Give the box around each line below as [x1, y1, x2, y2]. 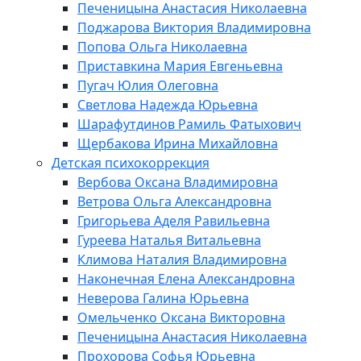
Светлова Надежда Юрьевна [77, 95, 258, 114]
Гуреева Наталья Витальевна [77, 230, 261, 249]
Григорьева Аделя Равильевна [77, 211, 270, 230]
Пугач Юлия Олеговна [77, 76, 218, 94]
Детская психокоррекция [52, 153, 210, 172]
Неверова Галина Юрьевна [77, 288, 249, 307]
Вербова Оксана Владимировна [77, 172, 278, 191]
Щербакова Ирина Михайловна [77, 134, 278, 152]
